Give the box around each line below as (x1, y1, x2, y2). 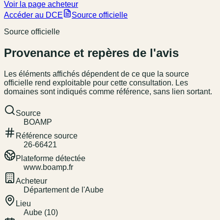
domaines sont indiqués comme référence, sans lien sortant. (4, 87, 212, 96)
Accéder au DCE (4, 11, 63, 20)
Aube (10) (24, 208, 58, 217)
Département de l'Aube (24, 185, 104, 194)
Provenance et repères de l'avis (4, 46, 179, 60)
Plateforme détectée (16, 154, 85, 163)
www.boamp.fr (24, 163, 73, 171)
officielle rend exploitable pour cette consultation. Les (4, 78, 188, 87)
